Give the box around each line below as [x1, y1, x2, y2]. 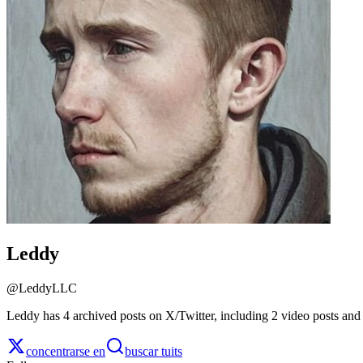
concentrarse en [26, 344, 105, 358]
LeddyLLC [19, 280, 77, 295]
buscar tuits [125, 344, 182, 358]
